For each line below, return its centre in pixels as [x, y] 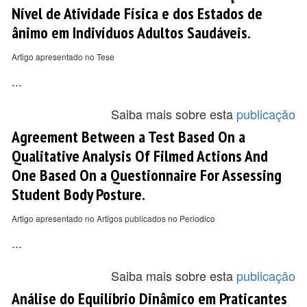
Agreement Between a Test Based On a [128, 136]
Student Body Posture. [78, 194]
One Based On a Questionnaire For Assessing [147, 175]
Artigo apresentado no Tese [63, 57]
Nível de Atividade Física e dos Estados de [137, 13]
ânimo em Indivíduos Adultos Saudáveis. [131, 32]
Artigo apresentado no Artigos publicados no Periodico [113, 218]
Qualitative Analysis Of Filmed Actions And [140, 156]
